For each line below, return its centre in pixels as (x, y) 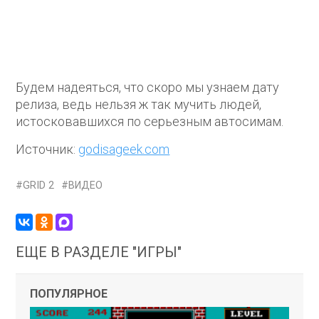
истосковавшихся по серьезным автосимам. (150, 121)
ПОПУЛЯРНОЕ (69, 293)
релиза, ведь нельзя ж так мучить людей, (139, 104)
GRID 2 (39, 185)
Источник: (47, 149)
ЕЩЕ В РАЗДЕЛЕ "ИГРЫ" (99, 252)
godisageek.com (124, 149)
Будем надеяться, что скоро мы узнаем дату (148, 87)
